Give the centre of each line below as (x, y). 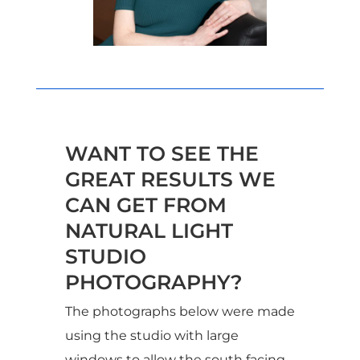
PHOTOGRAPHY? (153, 282)
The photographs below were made (180, 312)
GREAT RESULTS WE (170, 180)
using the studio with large (151, 336)
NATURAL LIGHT (149, 231)
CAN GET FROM (145, 205)
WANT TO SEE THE (162, 154)
